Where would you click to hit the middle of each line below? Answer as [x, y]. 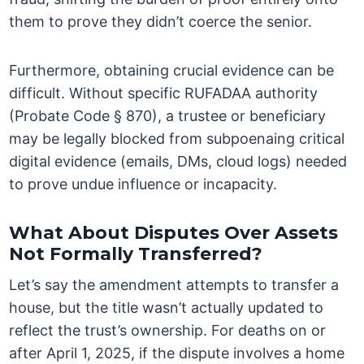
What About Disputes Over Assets [174, 233]
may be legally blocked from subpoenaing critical [177, 139]
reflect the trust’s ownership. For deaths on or [168, 331]
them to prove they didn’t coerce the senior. [161, 22]
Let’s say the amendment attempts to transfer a [174, 285]
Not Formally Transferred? [136, 254]
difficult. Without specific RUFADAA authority [164, 93]
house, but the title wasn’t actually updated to [167, 308]
